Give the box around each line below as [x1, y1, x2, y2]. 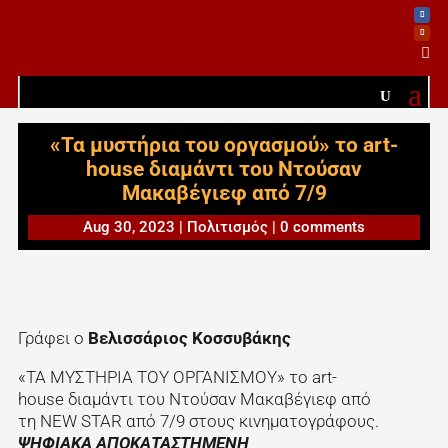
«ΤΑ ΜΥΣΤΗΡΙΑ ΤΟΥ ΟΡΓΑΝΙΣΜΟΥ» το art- [17, 366, 337, 387]
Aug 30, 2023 [83, 218, 175, 237]
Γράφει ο [17, 327, 88, 348]
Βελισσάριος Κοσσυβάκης [87, 327, 291, 348]
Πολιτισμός [187, 218, 268, 237]
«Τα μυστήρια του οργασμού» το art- [50, 133, 398, 158]
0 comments [280, 218, 365, 237]
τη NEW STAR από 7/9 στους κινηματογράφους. [17, 410, 379, 431]
